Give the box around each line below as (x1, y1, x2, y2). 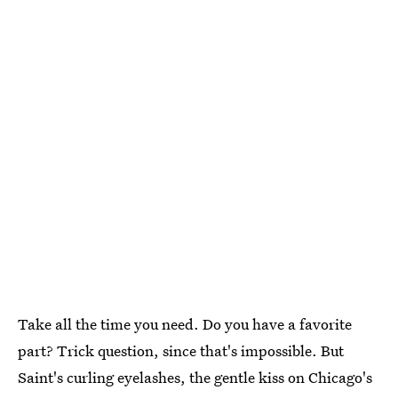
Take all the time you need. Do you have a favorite (18, 313, 352, 334)
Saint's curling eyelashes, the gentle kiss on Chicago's (18, 366, 372, 387)
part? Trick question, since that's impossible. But (18, 339, 344, 361)
